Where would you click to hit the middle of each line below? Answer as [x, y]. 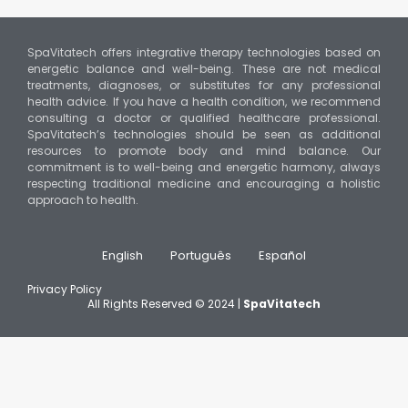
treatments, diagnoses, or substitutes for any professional [204, 85]
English [122, 256]
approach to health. [83, 199]
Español [282, 256]
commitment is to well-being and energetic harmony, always [204, 167]
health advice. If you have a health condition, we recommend [204, 101]
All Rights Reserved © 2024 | [165, 304]
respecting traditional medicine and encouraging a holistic [204, 183]
